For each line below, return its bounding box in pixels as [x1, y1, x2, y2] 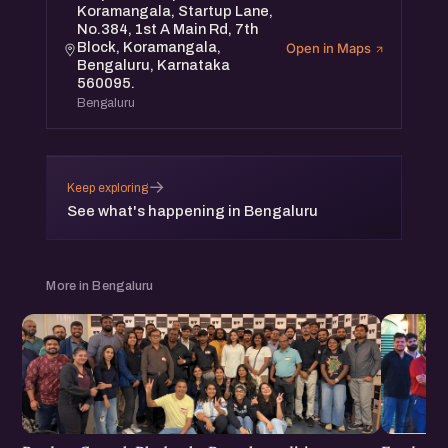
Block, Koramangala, [77, 39, 222, 56]
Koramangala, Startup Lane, [77, 3, 274, 20]
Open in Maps [285, 39, 374, 56]
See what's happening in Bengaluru [67, 203, 319, 220]
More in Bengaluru [46, 279, 154, 294]
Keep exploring [67, 180, 149, 195]
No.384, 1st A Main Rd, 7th [77, 21, 259, 38]
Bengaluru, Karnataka [77, 57, 231, 74]
